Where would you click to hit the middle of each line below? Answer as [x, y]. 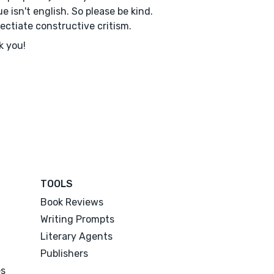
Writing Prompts [78, 219]
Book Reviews [72, 202]
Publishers [65, 253]
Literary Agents [77, 236]
